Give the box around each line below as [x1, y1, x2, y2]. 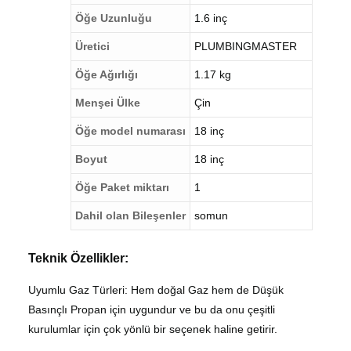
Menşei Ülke [75, 96, 141, 109]
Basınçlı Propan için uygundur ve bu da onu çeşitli [28, 302, 276, 316]
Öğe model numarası [75, 124, 186, 137]
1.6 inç [194, 11, 228, 24]
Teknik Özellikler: [28, 251, 129, 265]
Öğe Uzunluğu [75, 11, 153, 24]
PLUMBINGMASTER [194, 39, 298, 52]
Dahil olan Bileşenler [75, 208, 186, 222]
